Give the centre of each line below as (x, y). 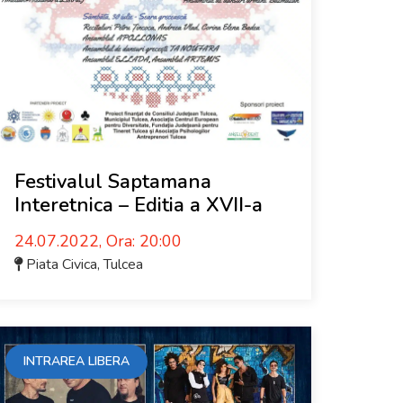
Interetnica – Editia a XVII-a (139, 205)
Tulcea (123, 264)
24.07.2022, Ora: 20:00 (98, 241)
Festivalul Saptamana (113, 182)
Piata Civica (62, 264)
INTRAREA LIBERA (76, 361)
